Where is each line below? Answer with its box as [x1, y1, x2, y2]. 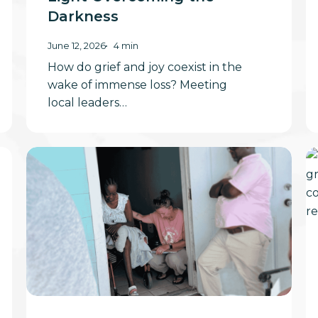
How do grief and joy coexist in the [47, 60, 242, 74]
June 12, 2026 [47, 40, 106, 51]
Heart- [25, 166, 62, 180]
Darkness [47, 7, 119, 25]
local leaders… [47, 95, 127, 109]
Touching [25, 185, 80, 199]
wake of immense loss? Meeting [47, 77, 227, 92]
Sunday [25, 203, 70, 217]
